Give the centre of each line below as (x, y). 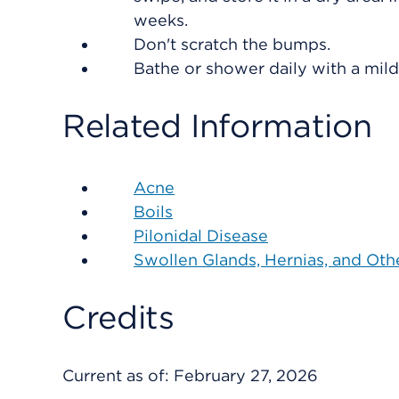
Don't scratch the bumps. (232, 44)
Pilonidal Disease (201, 236)
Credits (118, 317)
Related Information (217, 126)
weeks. (161, 20)
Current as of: (118, 375)
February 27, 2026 (246, 375)
